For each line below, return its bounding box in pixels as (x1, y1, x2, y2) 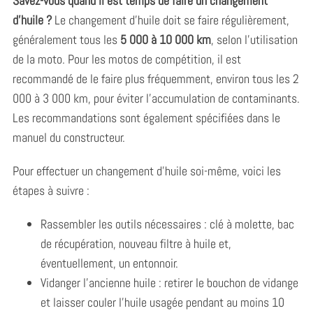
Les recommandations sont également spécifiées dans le (12, 109, 280, 126)
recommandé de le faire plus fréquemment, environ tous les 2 (12, 70, 299, 87)
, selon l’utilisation (210, 31, 298, 48)
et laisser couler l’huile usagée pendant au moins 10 (40, 293, 284, 310)
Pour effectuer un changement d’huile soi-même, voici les (12, 162, 281, 179)
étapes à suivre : (12, 182, 89, 198)
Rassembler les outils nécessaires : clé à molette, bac (40, 215, 294, 232)
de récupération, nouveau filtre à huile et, (40, 235, 231, 252)
